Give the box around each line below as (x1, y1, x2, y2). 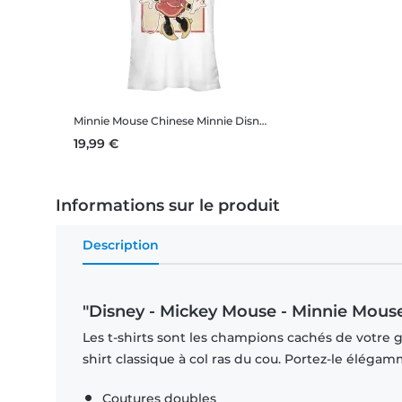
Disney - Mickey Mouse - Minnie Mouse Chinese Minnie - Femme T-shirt (235, 114, 259, 128)
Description (83, 237, 159, 254)
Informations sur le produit (56, 196, 280, 216)
